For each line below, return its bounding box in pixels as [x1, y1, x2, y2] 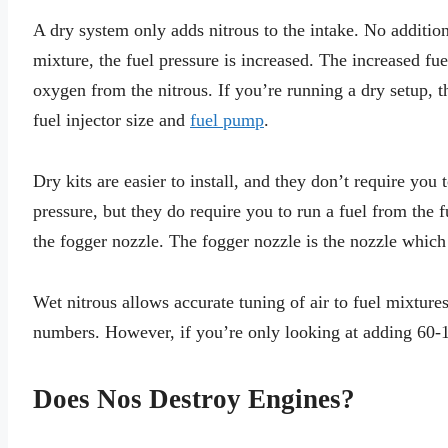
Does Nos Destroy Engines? [33, 384, 355, 415]
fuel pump [190, 110, 264, 131]
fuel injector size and [33, 110, 190, 131]
